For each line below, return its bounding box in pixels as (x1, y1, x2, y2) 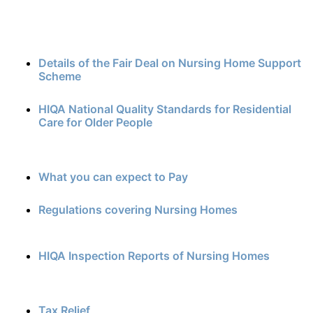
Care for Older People (38, 115, 152, 129)
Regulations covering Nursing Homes (38, 203, 254, 217)
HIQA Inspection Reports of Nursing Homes (38, 249, 275, 263)
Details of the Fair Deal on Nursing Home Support (38, 56, 301, 70)
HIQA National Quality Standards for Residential (38, 102, 291, 116)
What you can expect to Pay (38, 170, 196, 184)
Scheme (38, 69, 81, 83)
